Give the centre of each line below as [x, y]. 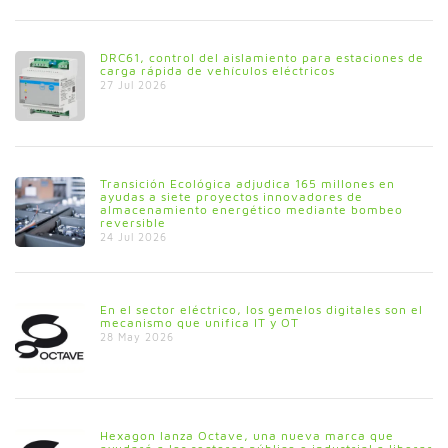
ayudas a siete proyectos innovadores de [231, 196]
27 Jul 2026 [133, 85]
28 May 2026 [137, 337]
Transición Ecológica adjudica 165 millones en [247, 183]
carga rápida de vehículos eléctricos [217, 70]
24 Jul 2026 [133, 237]
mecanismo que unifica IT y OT [199, 322]
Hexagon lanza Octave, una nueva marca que [247, 435]
